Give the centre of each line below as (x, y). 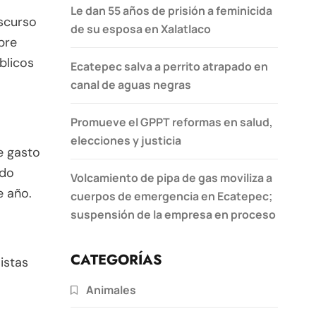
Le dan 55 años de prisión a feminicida (171, 10)
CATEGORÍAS (116, 260)
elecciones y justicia (126, 140)
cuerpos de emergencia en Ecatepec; (171, 196)
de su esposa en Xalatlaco (141, 29)
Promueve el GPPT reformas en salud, (172, 122)
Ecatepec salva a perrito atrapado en (169, 66)
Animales (111, 290)
